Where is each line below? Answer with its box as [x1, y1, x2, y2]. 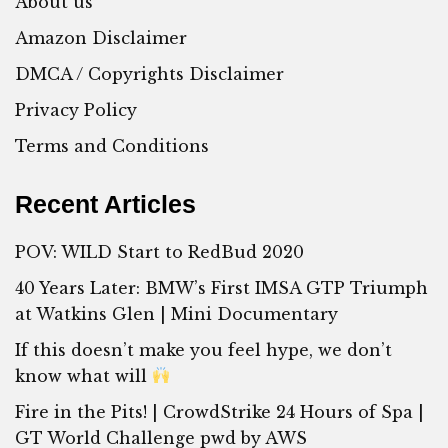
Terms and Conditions [15, 135, 209, 156]
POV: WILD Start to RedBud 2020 [15, 241, 304, 262]
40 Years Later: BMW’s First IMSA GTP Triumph [15, 277, 428, 298]
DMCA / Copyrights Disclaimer [15, 63, 284, 84]
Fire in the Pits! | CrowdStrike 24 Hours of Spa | [15, 401, 424, 422]
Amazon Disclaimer [15, 27, 187, 48]
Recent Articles [15, 189, 196, 218]
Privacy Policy [15, 99, 137, 120]
